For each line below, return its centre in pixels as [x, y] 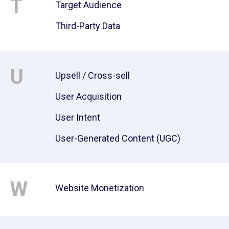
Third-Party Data [88, 26]
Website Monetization [100, 188]
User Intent [78, 117]
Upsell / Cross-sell [93, 75]
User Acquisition [88, 96]
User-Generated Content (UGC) [118, 138]
